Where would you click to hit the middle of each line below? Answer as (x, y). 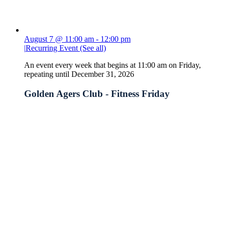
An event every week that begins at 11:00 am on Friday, (113, 65)
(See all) (93, 48)
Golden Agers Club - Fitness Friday (97, 94)
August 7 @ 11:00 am (59, 39)
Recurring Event (53, 48)
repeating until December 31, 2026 (79, 74)
